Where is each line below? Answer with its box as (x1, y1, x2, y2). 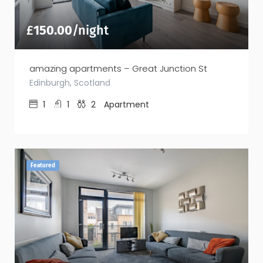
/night (72, 22, 109, 38)
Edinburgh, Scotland (29, 76, 110, 89)
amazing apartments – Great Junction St (29, 62, 207, 75)
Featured (31, 161, 55, 169)
